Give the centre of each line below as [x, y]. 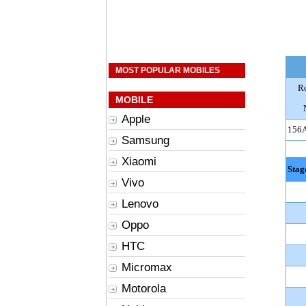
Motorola [144, 289]
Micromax [147, 267]
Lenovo [140, 204]
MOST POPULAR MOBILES [168, 70]
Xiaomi [139, 162]
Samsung [145, 140]
